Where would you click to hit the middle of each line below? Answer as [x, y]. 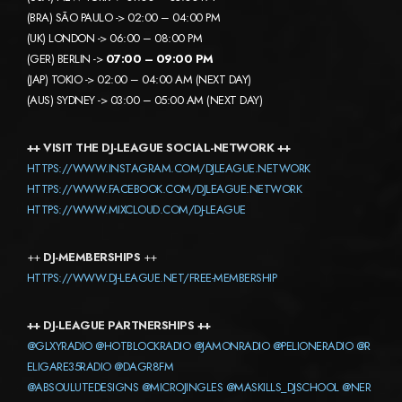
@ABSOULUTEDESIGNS [83, 388]
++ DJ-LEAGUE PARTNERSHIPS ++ [119, 326]
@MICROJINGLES [182, 388]
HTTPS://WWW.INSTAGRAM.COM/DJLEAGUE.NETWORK [169, 169]
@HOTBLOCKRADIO [143, 346]
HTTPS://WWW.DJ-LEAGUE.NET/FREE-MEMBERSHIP [152, 278]
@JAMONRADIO [232, 346]
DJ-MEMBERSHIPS [92, 258]
